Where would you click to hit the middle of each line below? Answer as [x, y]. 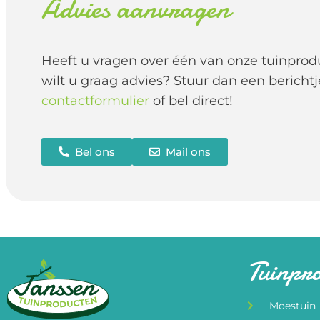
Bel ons [95, 152]
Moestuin [292, 306]
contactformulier [95, 101]
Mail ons [188, 152]
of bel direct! [191, 101]
